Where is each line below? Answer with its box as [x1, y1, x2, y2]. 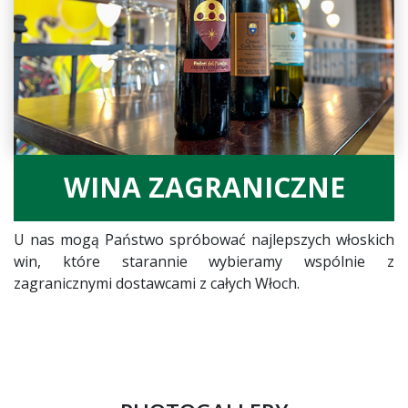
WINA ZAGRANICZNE [63, 168, 345, 207]
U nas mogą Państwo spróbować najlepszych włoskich [14, 229, 394, 250]
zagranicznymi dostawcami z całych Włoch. [14, 273, 300, 293]
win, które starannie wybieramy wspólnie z [14, 251, 394, 271]
